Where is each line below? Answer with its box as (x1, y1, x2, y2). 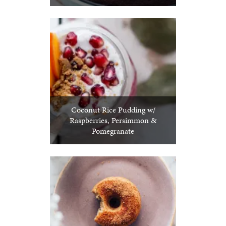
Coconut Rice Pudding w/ (71, 104, 155, 116)
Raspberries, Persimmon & (70, 115, 156, 126)
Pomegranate (92, 125, 134, 137)
